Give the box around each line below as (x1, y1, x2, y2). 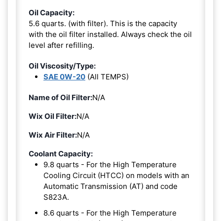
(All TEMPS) (85, 72, 129, 81)
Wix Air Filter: (29, 130, 77, 140)
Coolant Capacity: (29, 148, 93, 158)
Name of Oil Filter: (29, 92, 92, 102)
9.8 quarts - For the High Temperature (43, 159, 177, 169)
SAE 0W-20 (43, 72, 85, 81)
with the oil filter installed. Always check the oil (29, 29, 192, 39)
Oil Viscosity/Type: (29, 61, 96, 71)
